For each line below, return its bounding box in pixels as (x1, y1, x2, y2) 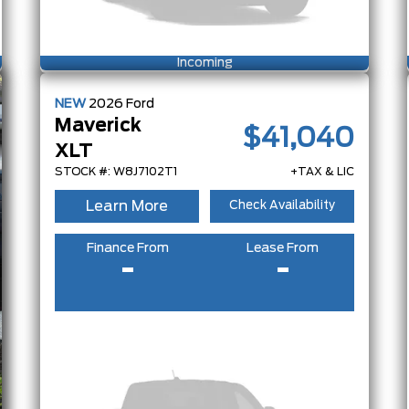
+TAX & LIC (290, 165, 354, 177)
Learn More (86, 198, 168, 214)
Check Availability (229, 200, 335, 213)
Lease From (246, 241, 319, 255)
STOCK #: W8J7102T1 (55, 165, 177, 177)
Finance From (86, 241, 169, 255)
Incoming (176, 56, 233, 69)
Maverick (55, 116, 142, 135)
